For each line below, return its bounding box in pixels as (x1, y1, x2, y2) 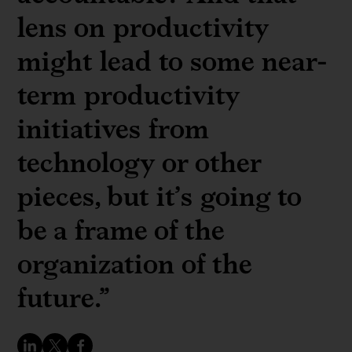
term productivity (17, 74, 240, 115)
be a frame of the (17, 209, 225, 251)
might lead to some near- (17, 40, 328, 82)
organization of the (17, 243, 252, 284)
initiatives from (17, 108, 210, 149)
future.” (17, 277, 111, 318)
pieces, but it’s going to (17, 175, 302, 217)
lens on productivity (17, 6, 269, 48)
